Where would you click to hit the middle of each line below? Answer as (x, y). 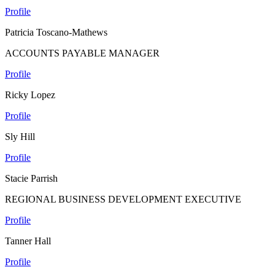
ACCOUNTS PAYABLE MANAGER (82, 53)
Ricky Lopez (30, 95)
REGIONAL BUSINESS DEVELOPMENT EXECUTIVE (123, 199)
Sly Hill (20, 136)
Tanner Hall (28, 241)
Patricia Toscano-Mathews (56, 32)
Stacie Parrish (31, 178)
